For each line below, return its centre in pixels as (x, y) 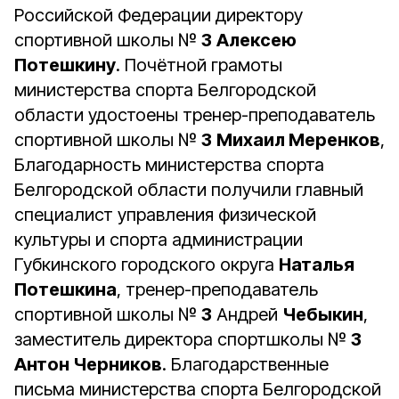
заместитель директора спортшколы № (183, 339)
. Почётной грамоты (199, 65)
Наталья (317, 265)
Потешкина (65, 289)
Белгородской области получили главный (189, 190)
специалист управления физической (165, 215)
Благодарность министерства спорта (169, 165)
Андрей (247, 314)
